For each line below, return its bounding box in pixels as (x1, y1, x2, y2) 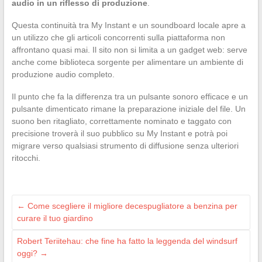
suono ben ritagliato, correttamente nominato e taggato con (11, 116, 232, 126)
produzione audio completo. (11, 70, 115, 80)
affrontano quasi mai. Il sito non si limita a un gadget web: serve (11, 45, 247, 55)
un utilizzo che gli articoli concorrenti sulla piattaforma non (11, 33, 225, 43)
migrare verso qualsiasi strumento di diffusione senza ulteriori (11, 141, 239, 151)
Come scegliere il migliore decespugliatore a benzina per (25, 201, 237, 211)
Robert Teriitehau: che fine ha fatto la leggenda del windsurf (16, 236, 237, 246)
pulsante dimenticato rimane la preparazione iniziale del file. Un (11, 104, 246, 114)
